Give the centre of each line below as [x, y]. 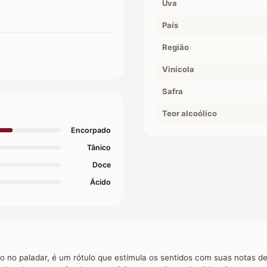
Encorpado [91, 130]
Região [176, 47]
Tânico [99, 147]
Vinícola [178, 69]
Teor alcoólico [190, 113]
